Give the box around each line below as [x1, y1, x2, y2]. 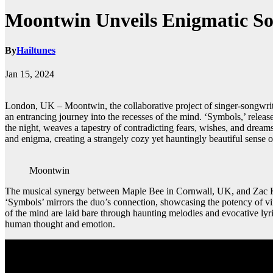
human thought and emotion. [5, 219, 115, 230]
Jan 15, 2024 [5, 69, 54, 80]
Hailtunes [16, 44, 55, 55]
